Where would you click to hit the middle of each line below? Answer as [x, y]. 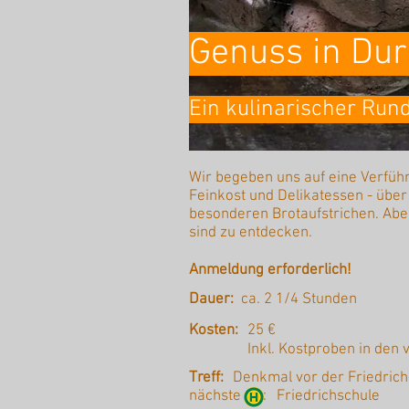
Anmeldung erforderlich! [270, 270]
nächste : [228, 396]
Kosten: [214, 330]
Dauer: [211, 299]
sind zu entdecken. [251, 233]
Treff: [206, 378]
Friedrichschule [328, 396]
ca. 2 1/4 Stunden [299, 299]
